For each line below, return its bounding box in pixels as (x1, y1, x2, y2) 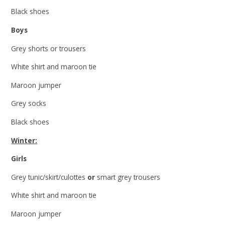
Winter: (11, 135, 38, 145)
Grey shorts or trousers (11, 43, 86, 53)
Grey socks (11, 98, 47, 108)
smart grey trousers (95, 172, 161, 182)
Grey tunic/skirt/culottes (11, 172, 88, 182)
